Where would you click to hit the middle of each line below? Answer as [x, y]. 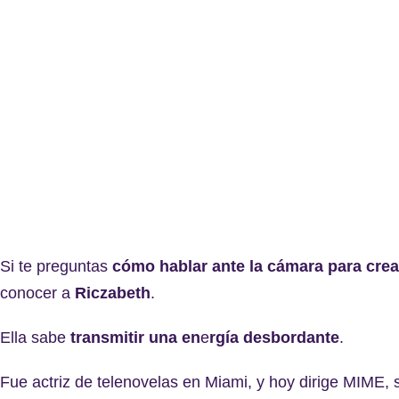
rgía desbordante [274, 337]
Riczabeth [113, 293]
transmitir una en [135, 337]
